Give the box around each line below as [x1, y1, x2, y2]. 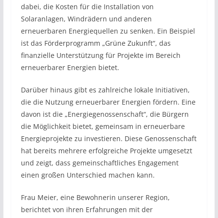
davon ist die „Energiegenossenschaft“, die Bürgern [20, 109, 189, 119]
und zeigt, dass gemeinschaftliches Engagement [20, 158, 179, 167]
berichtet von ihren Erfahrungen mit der [20, 204, 153, 214]
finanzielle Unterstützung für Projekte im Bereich [20, 50, 181, 60]
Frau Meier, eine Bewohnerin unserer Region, [20, 192, 170, 202]
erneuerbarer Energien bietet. [20, 62, 119, 72]
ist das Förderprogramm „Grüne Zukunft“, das [20, 38, 171, 48]
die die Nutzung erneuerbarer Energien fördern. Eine [20, 97, 196, 107]
